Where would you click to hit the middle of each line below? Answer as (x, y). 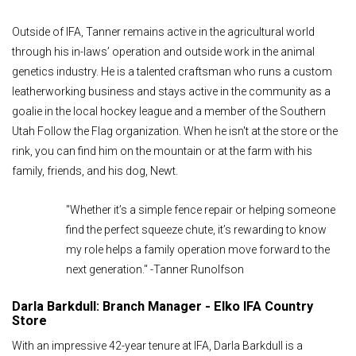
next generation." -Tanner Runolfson (155, 270)
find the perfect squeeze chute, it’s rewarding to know (196, 230)
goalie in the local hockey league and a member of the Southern (169, 111)
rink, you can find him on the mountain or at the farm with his (162, 151)
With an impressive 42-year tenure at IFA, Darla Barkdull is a (157, 346)
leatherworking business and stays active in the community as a (171, 91)
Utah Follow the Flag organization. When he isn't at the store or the (175, 131)
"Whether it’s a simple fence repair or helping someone (201, 210)
